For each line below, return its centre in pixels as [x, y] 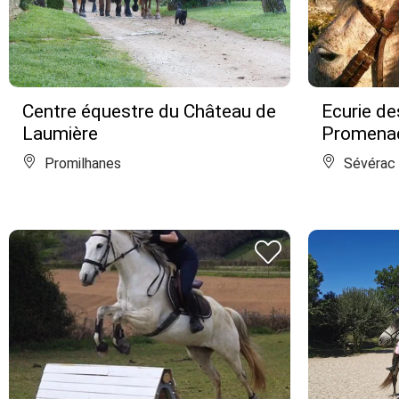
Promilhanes [81, 163]
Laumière [60, 134]
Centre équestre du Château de [149, 111]
